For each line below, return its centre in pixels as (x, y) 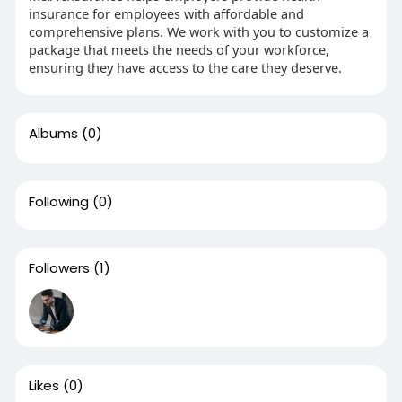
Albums (53, 133)
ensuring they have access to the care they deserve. (185, 67)
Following (58, 201)
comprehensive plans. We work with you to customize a (198, 31)
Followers (59, 267)
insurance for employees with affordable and (166, 13)
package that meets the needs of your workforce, (179, 49)
